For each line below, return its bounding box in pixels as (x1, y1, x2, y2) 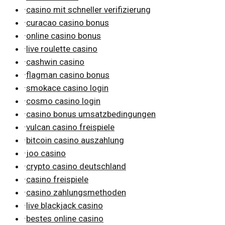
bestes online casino (26, 213, 103, 223)
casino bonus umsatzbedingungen (26, 108, 156, 119)
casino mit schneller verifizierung (26, 4, 151, 15)
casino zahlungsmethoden (26, 187, 126, 197)
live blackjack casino (26, 200, 103, 210)
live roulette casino (26, 43, 97, 54)
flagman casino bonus (26, 69, 109, 80)
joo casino (26, 148, 66, 158)
